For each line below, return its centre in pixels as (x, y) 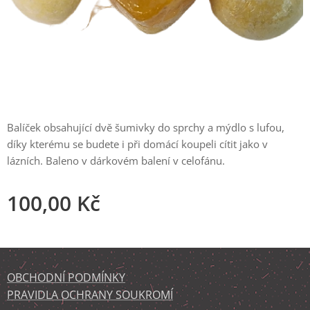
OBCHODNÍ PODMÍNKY (66, 277)
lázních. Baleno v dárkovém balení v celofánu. (116, 161)
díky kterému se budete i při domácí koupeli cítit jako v (137, 144)
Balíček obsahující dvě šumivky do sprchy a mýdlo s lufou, (146, 127)
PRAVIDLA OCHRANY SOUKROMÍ (90, 295)
